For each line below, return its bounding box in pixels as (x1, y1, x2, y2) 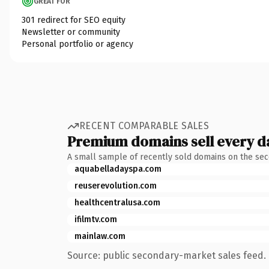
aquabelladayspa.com (74, 163, 162, 174)
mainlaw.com (74, 231, 125, 241)
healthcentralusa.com (74, 197, 160, 208)
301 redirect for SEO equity (22, 14, 125, 25)
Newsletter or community (22, 26, 120, 37)
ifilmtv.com (74, 214, 117, 225)
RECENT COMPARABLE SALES (79, 120, 210, 131)
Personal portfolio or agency (22, 38, 133, 49)
